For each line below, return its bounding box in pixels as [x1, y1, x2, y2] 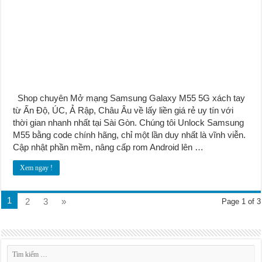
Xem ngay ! [20, 163, 53, 172]
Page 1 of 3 [221, 196, 261, 206]
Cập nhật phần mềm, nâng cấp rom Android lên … [13, 142, 204, 152]
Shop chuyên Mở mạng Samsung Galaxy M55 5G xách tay [13, 92, 246, 103]
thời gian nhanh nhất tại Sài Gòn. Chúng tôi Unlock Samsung [13, 117, 244, 127]
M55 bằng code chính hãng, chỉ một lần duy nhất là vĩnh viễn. [13, 129, 246, 140]
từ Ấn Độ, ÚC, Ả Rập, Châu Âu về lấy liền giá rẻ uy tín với [13, 105, 234, 115]
